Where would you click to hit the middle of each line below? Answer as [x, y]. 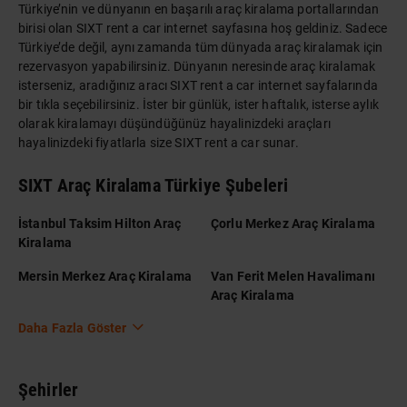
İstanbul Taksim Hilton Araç [100, 223]
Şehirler [49, 390]
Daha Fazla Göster [73, 328]
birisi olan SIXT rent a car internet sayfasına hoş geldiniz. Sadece [203, 28]
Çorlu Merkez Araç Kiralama [293, 223]
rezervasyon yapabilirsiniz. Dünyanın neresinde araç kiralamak [197, 66]
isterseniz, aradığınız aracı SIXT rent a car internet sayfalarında [198, 85]
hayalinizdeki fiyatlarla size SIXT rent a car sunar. [159, 142]
